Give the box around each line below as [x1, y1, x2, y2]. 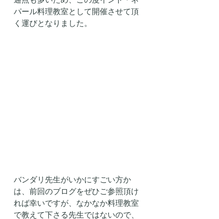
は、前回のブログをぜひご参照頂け [14, 186, 139, 196]
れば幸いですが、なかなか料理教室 [14, 198, 139, 208]
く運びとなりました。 [14, 18, 92, 27]
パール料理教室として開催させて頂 [14, 6, 139, 16]
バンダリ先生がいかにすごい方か [14, 175, 131, 184]
